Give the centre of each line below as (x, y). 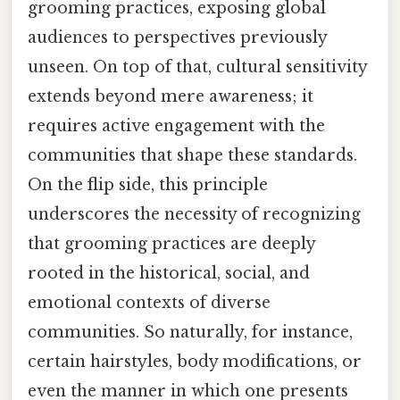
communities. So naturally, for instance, (190, 332)
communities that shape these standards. (192, 155)
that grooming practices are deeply (171, 243)
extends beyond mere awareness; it (171, 96)
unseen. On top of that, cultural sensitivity (197, 67)
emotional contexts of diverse (149, 302)
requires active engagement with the (176, 125)
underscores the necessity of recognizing (194, 214)
